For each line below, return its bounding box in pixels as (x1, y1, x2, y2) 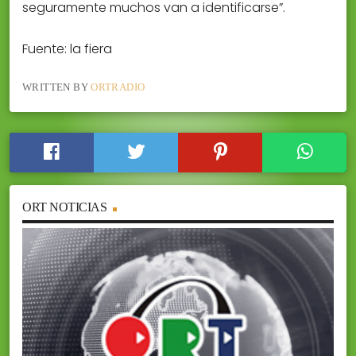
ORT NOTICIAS (22, 200, 107, 215)
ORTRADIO (91, 81, 145, 94)
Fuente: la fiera (22, 40, 112, 59)
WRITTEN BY (22, 81, 91, 94)
